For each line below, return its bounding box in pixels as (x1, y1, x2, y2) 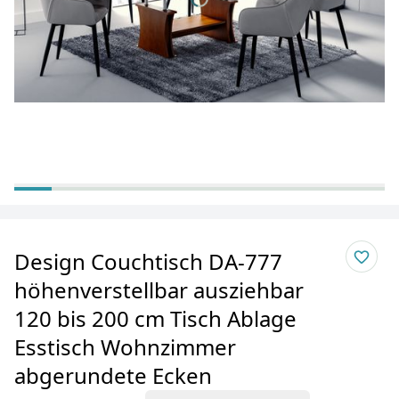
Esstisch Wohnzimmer (14, 332, 236, 362)
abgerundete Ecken (14, 361, 212, 390)
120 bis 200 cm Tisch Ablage (14, 304, 297, 333)
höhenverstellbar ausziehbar (14, 275, 304, 305)
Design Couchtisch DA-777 (14, 247, 282, 276)
